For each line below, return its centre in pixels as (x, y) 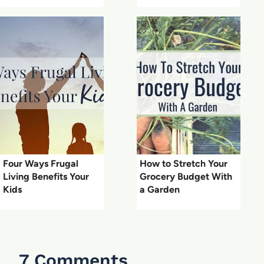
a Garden (160, 189)
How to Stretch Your (184, 163)
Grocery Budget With (186, 176)
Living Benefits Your (46, 176)
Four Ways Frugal (41, 163)
